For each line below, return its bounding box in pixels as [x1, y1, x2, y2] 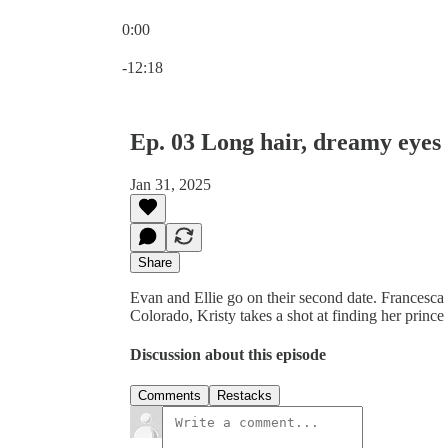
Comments [138, 388, 201, 404]
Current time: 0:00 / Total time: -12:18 [121, 38, 360, 55]
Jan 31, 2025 [130, 175, 211, 193]
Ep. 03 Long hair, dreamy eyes [130, 128, 441, 155]
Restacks [217, 388, 272, 404]
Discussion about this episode [130, 346, 326, 364]
